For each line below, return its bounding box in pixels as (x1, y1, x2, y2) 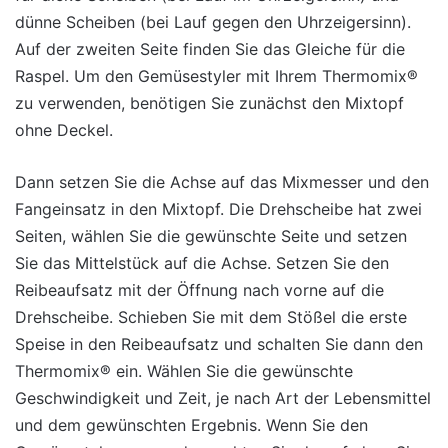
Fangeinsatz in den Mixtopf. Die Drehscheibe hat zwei (15, 199, 422, 220)
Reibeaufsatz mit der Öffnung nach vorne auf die (15, 280, 384, 301)
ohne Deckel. (15, 120, 113, 141)
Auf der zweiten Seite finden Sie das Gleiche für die (15, 39, 405, 60)
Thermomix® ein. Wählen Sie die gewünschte (15, 361, 353, 382)
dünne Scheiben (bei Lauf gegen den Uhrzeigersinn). (15, 12, 411, 33)
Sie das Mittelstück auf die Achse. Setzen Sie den (15, 253, 389, 274)
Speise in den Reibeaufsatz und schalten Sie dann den (15, 334, 423, 355)
